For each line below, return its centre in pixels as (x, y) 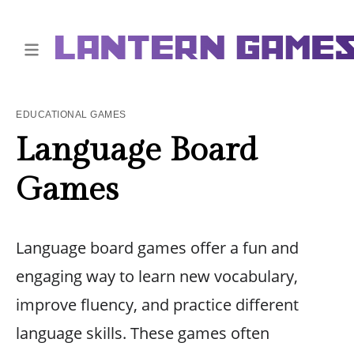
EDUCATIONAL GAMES (71, 115)
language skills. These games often (143, 333)
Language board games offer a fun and (157, 248)
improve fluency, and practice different (157, 305)
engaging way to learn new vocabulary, (157, 276)
